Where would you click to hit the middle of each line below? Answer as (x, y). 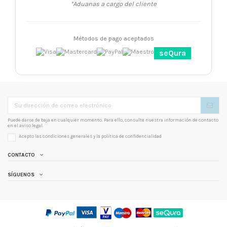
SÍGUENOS (21, 174)
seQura (173, 53)
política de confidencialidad (131, 136)
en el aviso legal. (26, 126)
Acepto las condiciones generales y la (60, 136)
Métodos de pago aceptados (113, 38)
